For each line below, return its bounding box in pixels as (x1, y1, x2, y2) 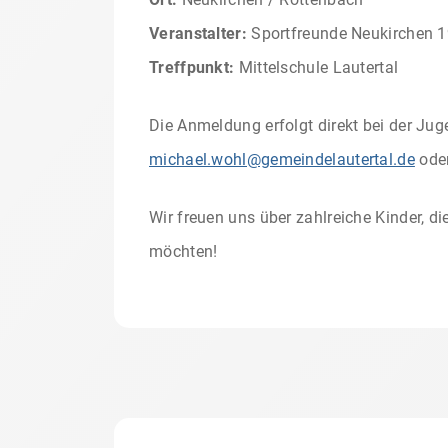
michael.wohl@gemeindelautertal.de (149, 149, 415, 169)
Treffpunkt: (149, 57, 235, 77)
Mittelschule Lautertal (234, 57, 399, 77)
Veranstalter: (149, 23, 247, 43)
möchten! (149, 241, 218, 261)
